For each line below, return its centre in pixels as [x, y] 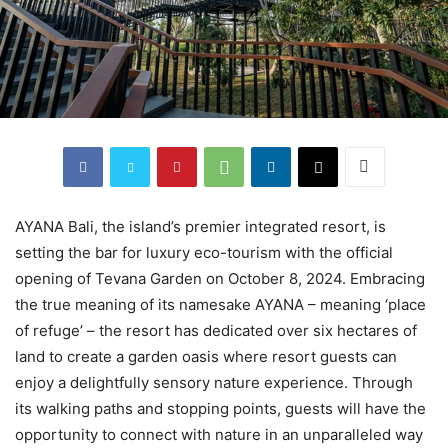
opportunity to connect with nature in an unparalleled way [219, 434]
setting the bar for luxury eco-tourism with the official [204, 252]
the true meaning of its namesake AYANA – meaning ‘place [220, 304]
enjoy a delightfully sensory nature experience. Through [214, 382]
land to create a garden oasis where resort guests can [206, 356]
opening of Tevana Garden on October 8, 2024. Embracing [220, 278]
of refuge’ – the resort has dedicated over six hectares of [216, 330]
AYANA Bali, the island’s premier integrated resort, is [200, 226]
